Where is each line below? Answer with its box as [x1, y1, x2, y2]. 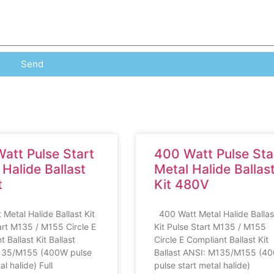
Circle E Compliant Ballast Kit [154, 234, 268, 245]
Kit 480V [154, 176, 209, 192]
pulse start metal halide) [154, 259, 250, 270]
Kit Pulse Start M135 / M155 [154, 221, 266, 232]
